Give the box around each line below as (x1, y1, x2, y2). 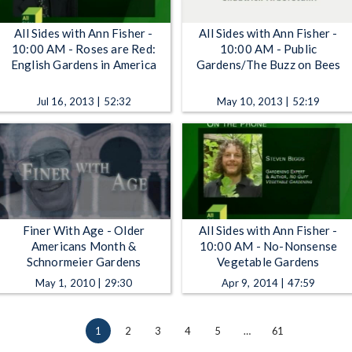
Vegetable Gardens (217, 254, 320, 269)
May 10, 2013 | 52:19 (216, 95, 321, 108)
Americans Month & (31, 238, 137, 253)
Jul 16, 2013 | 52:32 (35, 95, 132, 108)
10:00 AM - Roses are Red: (12, 42, 156, 57)
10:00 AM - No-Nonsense (199, 238, 338, 253)
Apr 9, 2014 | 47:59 (221, 276, 316, 289)
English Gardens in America (10, 57, 157, 72)
